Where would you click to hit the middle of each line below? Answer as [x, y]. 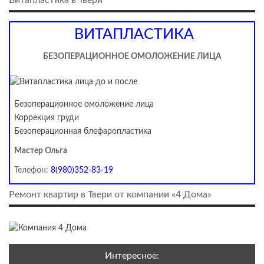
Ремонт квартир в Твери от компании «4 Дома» [110, 195]
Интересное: [132, 256]
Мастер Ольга [41, 151]
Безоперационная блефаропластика [83, 132]
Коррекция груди [47, 118]
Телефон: [32, 171]
